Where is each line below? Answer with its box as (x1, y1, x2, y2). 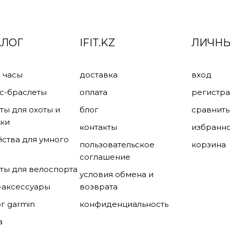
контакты (80, 122, 118, 132)
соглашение (80, 151, 131, 162)
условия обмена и (80, 169, 154, 179)
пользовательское (80, 139, 155, 149)
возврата (80, 181, 118, 191)
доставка (80, 69, 118, 80)
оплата (80, 87, 108, 97)
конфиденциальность (80, 199, 169, 209)
